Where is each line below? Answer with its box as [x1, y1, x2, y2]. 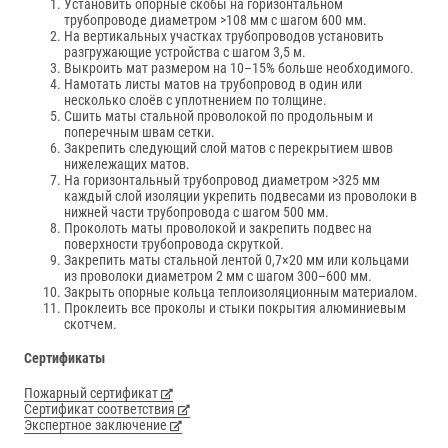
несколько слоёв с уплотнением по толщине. [64, 91, 330, 108]
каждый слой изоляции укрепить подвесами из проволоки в [64, 187, 417, 204]
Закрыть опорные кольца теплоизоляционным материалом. [64, 283, 418, 300]
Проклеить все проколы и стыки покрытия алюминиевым [64, 299, 406, 316]
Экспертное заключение [24, 416, 170, 433]
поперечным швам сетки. [64, 123, 215, 140]
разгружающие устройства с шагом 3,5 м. [64, 43, 306, 60]
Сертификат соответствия [24, 400, 178, 417]
